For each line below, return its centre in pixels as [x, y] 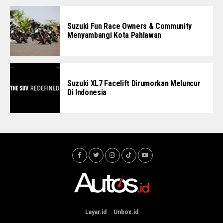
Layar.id [96, 212]
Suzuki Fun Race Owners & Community [130, 26]
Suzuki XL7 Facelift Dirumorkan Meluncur [134, 83]
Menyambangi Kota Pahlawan [114, 35]
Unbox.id [126, 212]
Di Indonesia [87, 92]
